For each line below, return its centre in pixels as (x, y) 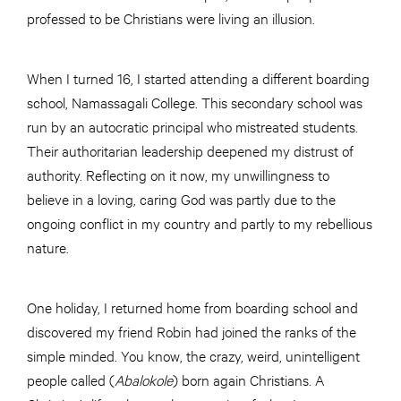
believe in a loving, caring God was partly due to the (181, 198)
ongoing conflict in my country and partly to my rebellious (200, 222)
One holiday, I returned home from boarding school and (192, 306)
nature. (50, 246)
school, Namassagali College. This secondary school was (195, 101)
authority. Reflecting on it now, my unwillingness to (178, 174)
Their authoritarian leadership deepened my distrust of (190, 149)
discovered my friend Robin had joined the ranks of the (192, 330)
